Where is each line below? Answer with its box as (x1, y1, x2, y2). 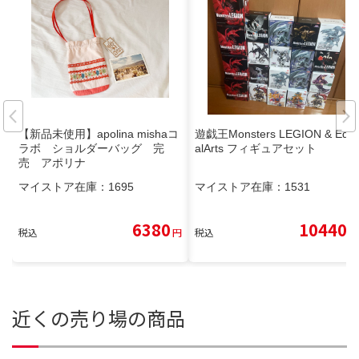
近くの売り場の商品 (12, 303, 185, 332)
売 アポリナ (18, 155, 86, 169)
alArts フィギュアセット (195, 141, 317, 155)
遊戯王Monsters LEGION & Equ (195, 127, 355, 140)
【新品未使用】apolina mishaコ (18, 127, 179, 140)
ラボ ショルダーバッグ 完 (18, 141, 164, 155)
